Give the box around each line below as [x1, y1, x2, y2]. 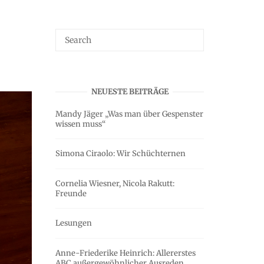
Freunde [55, 188, 87, 199]
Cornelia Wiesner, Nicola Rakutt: [55, 178, 174, 189]
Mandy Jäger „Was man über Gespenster [55, 108, 203, 119]
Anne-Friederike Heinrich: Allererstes [55, 247, 196, 258]
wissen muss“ [55, 118, 105, 129]
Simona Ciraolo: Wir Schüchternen [55, 148, 186, 159]
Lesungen [55, 218, 92, 229]
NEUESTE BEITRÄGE [91, 87, 169, 97]
